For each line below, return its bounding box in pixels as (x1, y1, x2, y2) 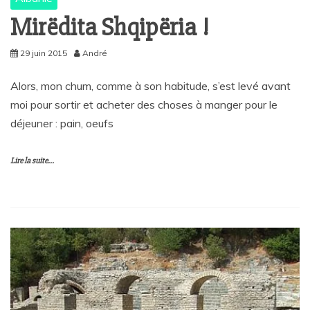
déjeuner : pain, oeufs (10, 116, 113, 130)
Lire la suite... (10, 155, 54, 166)
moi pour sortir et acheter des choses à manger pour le (10, 97, 277, 111)
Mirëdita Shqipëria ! (10, 12, 209, 43)
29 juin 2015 (20, 47, 67, 58)
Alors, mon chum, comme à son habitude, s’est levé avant (10, 78, 291, 93)
